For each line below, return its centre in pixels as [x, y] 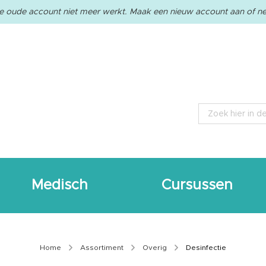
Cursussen [197, 186]
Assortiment [103, 247]
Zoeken [212, 125]
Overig [156, 247]
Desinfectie [206, 247]
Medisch [60, 186]
